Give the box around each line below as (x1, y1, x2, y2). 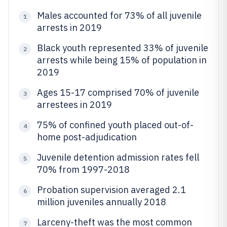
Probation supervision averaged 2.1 (37, 184, 186, 196)
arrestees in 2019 (37, 99, 112, 110)
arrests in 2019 (37, 22, 102, 33)
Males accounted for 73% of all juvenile (37, 10, 202, 21)
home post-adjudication (37, 131, 137, 143)
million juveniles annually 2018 (37, 196, 166, 208)
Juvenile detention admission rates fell (37, 152, 199, 163)
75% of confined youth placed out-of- (37, 119, 194, 131)
